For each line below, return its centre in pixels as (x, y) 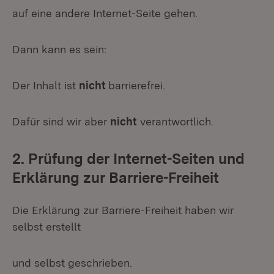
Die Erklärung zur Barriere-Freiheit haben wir (123, 210)
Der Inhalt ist (46, 85)
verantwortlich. (175, 121)
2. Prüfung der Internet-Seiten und (128, 159)
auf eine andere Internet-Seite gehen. (105, 13)
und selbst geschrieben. (72, 263)
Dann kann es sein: (59, 49)
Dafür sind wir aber (61, 121)
